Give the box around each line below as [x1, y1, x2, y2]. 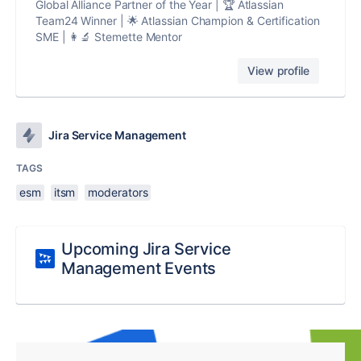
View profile [247, 63, 309, 77]
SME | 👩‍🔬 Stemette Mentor [35, 29, 183, 44]
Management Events [61, 258, 217, 278]
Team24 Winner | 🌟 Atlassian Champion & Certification [35, 13, 320, 27]
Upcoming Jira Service [61, 239, 231, 259]
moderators [88, 185, 148, 199]
